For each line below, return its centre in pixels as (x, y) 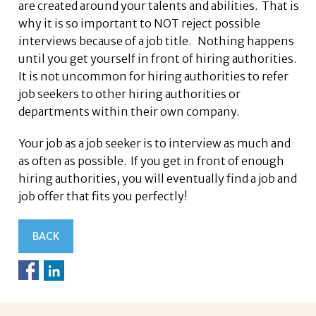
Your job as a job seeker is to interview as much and (155, 144)
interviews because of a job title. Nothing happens (157, 41)
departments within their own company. (129, 112)
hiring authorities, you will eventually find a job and (158, 179)
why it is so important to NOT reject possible (140, 24)
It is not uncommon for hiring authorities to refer (154, 77)
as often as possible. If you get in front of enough (152, 161)
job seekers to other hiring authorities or (130, 94)
